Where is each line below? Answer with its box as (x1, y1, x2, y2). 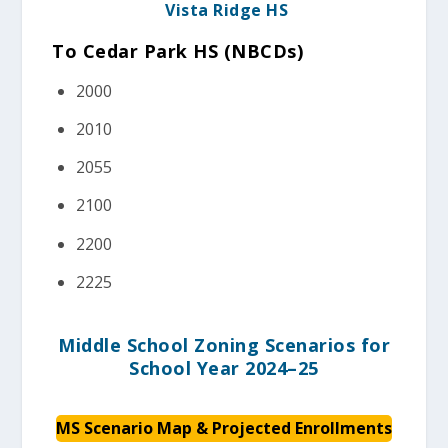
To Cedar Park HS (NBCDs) (52, 38, 304, 63)
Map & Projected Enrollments (157, 417, 392, 439)
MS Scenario (56, 417, 157, 439)
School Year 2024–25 (129, 356, 319, 380)
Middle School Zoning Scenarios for (58, 333, 390, 357)
